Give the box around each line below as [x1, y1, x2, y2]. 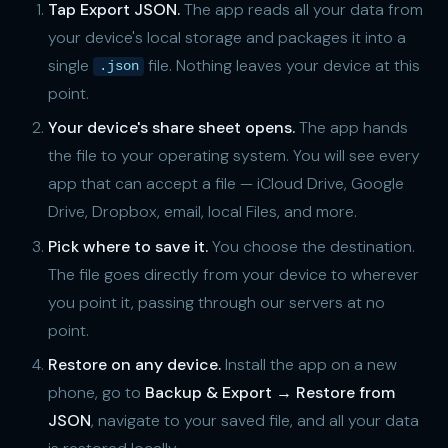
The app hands [295, 117, 408, 139]
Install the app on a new [221, 353, 397, 375]
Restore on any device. [48, 353, 221, 375]
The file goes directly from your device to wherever [48, 263, 419, 285]
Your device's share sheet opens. [48, 117, 295, 139]
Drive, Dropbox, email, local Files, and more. [48, 201, 357, 223]
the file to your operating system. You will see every [48, 145, 420, 167]
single [48, 54, 93, 76]
